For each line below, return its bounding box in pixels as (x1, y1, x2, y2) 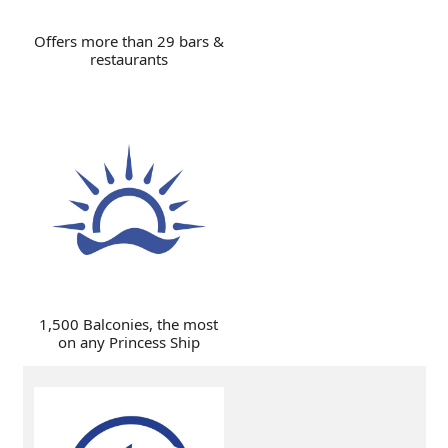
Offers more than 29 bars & (33, 30, 224, 51)
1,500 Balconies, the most (39, 313, 219, 334)
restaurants (89, 48, 168, 69)
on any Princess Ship (57, 331, 200, 352)
